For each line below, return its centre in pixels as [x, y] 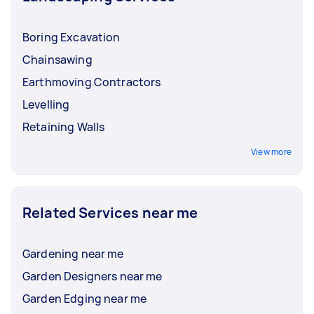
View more [271, 151]
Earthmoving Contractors [92, 82]
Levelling [46, 104]
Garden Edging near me [85, 298]
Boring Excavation [71, 37]
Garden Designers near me [93, 276]
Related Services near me [110, 212]
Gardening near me [73, 253]
